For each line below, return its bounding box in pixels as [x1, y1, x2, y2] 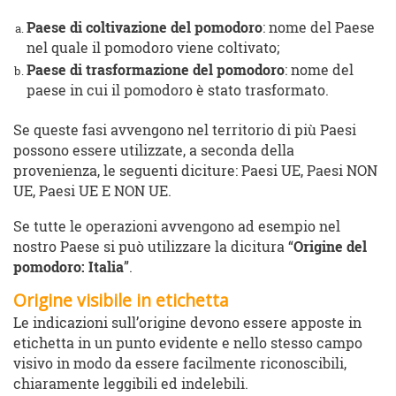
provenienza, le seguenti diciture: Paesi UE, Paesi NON [13, 162, 377, 180]
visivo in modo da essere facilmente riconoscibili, [13, 354, 346, 373]
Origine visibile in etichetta [13, 288, 229, 313]
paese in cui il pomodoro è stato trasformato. [27, 81, 329, 100]
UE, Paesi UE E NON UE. [13, 182, 171, 201]
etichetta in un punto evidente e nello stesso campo [13, 334, 362, 353]
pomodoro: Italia [13, 258, 124, 277]
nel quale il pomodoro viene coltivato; [27, 39, 279, 57]
